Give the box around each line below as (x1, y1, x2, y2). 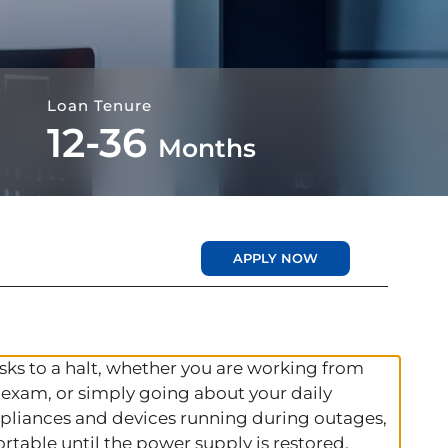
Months (158, 133, 257, 163)
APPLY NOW (233, 250, 318, 266)
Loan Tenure (47, 96, 153, 115)
